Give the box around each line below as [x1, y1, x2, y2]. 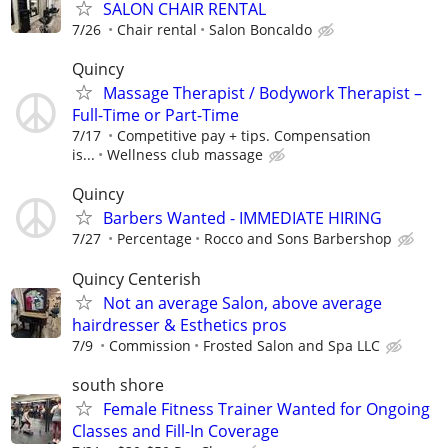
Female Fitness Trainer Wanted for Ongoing [103, 397, 430, 420]
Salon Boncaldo [209, 19, 312, 39]
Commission [109, 335, 191, 355]
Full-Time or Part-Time [72, 104, 239, 127]
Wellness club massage [107, 145, 263, 165]
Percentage [117, 229, 192, 249]
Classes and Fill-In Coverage [72, 419, 279, 442]
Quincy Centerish [72, 267, 201, 290]
